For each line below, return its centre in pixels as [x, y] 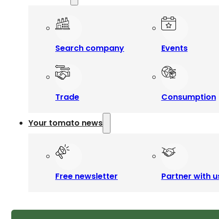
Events [174, 48]
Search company [90, 48]
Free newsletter [87, 176]
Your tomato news [66, 123]
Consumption [188, 97]
